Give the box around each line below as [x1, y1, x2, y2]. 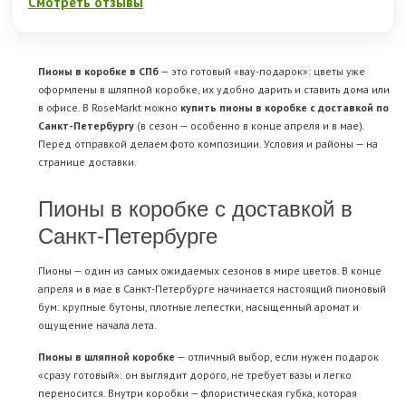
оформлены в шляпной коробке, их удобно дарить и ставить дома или [38, 82, 390, 97]
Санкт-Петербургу [38, 119, 134, 133]
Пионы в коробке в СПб [38, 64, 159, 79]
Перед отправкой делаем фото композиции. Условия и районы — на [38, 137, 378, 151]
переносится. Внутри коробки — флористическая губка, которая [38, 386, 357, 401]
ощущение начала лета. [38, 318, 157, 333]
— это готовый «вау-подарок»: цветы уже [159, 64, 365, 79]
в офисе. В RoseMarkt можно [38, 101, 180, 115]
